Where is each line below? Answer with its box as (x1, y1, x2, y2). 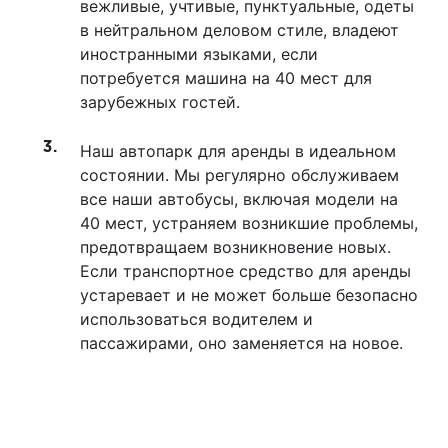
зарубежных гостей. (80, 92, 240, 112)
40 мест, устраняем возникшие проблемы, (80, 213, 418, 233)
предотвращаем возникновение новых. (80, 237, 391, 257)
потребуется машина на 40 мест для (80, 68, 372, 88)
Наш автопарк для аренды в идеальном (80, 141, 396, 161)
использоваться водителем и (80, 309, 313, 329)
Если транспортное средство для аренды (80, 261, 411, 281)
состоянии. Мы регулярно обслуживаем (80, 165, 399, 185)
